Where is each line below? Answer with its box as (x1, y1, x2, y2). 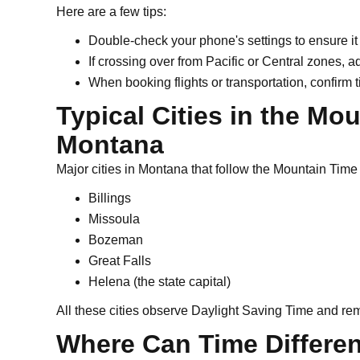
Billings (88, 191, 131, 205)
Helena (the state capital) (88, 275, 231, 288)
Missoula (88, 212, 140, 226)
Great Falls (88, 254, 151, 268)
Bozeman (88, 233, 143, 247)
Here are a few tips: (56, 5, 166, 18)
